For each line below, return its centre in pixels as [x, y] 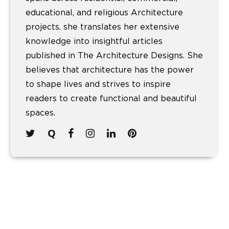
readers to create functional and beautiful [111, 99]
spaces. [40, 113]
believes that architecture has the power [110, 70]
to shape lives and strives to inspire [98, 85]
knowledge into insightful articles [94, 42]
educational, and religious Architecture [104, 13]
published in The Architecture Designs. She [114, 56]
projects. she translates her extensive [102, 27]
